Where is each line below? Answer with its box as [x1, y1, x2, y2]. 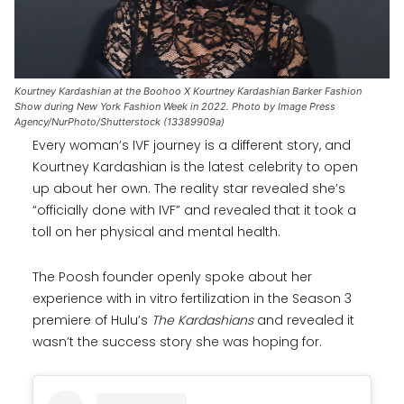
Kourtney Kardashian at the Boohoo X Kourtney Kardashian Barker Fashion [14, 85, 362, 98]
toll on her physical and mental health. [32, 223, 280, 242]
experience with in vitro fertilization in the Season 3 [32, 289, 352, 308]
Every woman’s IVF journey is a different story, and [32, 136, 351, 155]
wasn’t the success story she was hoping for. [32, 333, 322, 352]
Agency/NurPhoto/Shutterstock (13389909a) [14, 115, 225, 129]
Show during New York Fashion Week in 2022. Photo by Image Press [14, 100, 335, 114]
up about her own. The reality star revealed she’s [32, 179, 345, 198]
